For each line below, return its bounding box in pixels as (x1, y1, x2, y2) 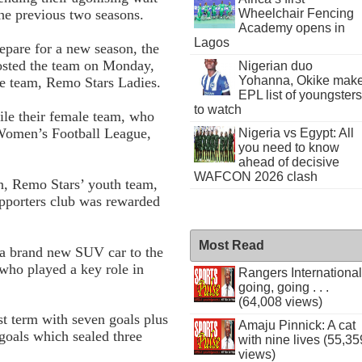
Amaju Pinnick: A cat (238, 318, 356, 332)
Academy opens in (238, 21, 345, 35)
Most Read (199, 238, 265, 252)
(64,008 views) (238, 295, 322, 309)
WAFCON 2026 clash (194, 170, 318, 183)
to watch (194, 103, 242, 116)
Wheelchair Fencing (238, 6, 354, 20)
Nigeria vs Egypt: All (238, 126, 354, 140)
